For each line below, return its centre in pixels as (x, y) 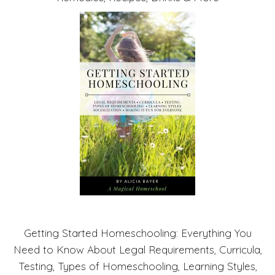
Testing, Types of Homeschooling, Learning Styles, (137, 266)
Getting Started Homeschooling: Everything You (137, 233)
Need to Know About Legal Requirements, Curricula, (137, 250)
